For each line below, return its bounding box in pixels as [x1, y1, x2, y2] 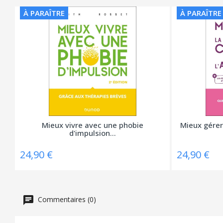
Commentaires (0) [36, 194, 96, 204]
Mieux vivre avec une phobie [41, 119, 143, 130]
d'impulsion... [69, 127, 116, 138]
